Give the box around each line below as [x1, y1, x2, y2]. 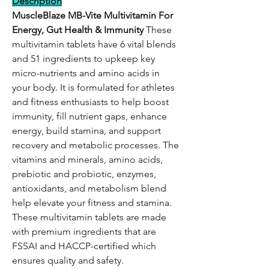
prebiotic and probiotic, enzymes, [12, 168, 156, 180]
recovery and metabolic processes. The [12, 139, 179, 151]
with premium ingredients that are [12, 226, 156, 237]
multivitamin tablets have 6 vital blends [12, 38, 176, 50]
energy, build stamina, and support [12, 125, 161, 136]
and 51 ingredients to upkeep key [12, 53, 155, 64]
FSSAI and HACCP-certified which [12, 240, 156, 252]
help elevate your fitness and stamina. [12, 197, 172, 208]
